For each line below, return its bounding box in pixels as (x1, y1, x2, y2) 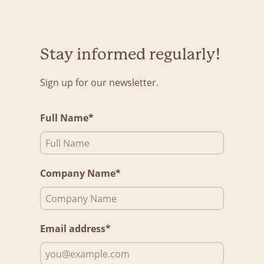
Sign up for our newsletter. (40, 76, 159, 88)
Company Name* (40, 167, 121, 180)
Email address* (40, 222, 111, 235)
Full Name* (40, 111, 94, 124)
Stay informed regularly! (40, 45, 220, 63)
